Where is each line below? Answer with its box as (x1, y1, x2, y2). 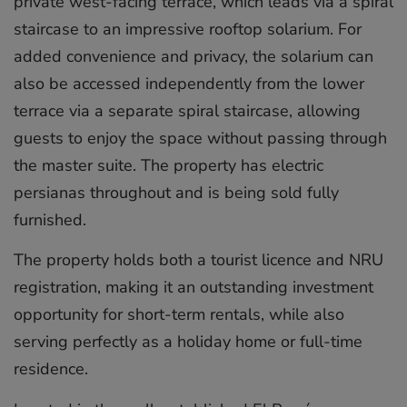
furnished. (14, 208, 86, 231)
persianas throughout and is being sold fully (14, 181, 339, 203)
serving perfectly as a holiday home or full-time (14, 331, 362, 353)
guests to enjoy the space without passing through (14, 126, 387, 149)
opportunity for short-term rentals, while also (14, 303, 344, 326)
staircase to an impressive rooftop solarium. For (14, 17, 362, 40)
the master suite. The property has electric (14, 154, 323, 176)
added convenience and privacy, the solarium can (14, 45, 373, 67)
